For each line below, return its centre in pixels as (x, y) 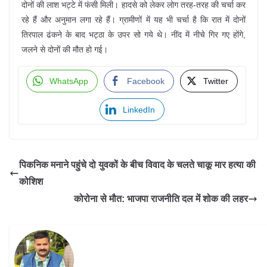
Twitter (216, 81)
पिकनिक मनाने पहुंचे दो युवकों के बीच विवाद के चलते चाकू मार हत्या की (137, 165)
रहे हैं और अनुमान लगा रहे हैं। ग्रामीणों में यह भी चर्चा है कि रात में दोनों (133, 20)
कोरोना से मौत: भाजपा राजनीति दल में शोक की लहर (161, 199)
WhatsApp (69, 81)
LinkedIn (139, 110)
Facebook (146, 81)
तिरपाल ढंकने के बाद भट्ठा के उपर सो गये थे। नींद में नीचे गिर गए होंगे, (133, 35)
